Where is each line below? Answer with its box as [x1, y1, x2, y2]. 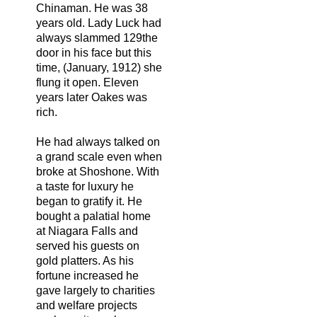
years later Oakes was [36, 91, 147, 103]
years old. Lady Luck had [36, 16, 161, 29]
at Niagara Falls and [36, 224, 138, 237]
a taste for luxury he [36, 180, 134, 192]
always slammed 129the [36, 31, 158, 44]
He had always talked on [36, 135, 160, 148]
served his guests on [36, 239, 139, 252]
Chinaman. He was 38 [36, 1, 148, 14]
